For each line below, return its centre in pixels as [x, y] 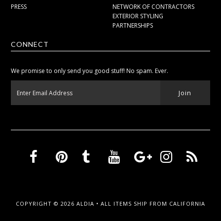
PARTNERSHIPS [133, 26]
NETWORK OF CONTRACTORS [154, 7]
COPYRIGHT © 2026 [46, 204]
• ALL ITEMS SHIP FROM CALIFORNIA [150, 204]
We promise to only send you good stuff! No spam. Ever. [90, 71]
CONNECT [30, 44]
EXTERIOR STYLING [138, 16]
